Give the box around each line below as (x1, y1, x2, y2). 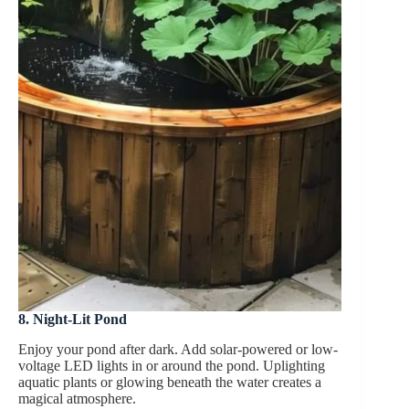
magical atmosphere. (18, 390, 136, 406)
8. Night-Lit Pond (18, 310, 127, 327)
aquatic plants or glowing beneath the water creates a (18, 373, 321, 390)
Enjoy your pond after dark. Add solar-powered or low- (18, 341, 338, 357)
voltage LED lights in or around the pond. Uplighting (18, 357, 325, 373)
